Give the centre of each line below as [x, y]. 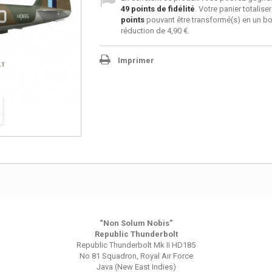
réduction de [144, 31]
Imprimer [136, 60]
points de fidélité [162, 9]
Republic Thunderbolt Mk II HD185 [136, 245]
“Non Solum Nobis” [136, 223]
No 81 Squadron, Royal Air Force [136, 256]
